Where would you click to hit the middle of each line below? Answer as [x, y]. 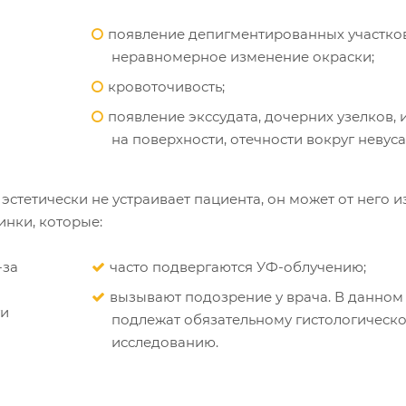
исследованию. [165, 342]
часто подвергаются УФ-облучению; [238, 266]
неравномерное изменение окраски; [243, 56]
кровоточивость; [166, 86]
